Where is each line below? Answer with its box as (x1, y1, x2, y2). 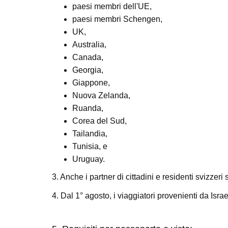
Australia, (72, 40, 106, 49)
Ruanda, (72, 104, 103, 112)
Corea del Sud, (72, 117, 127, 125)
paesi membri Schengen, (72, 15, 162, 23)
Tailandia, (72, 129, 107, 138)
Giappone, (72, 78, 110, 87)
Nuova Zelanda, (72, 91, 130, 100)
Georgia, (72, 66, 103, 74)
